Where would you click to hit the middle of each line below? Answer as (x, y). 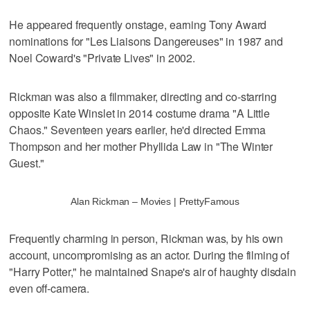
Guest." (27, 163)
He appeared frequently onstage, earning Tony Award (138, 24)
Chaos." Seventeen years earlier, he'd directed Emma (138, 129)
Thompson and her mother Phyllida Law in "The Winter (141, 146)
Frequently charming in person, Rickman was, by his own (146, 238)
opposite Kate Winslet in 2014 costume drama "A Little (139, 113)
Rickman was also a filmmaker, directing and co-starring (143, 96)
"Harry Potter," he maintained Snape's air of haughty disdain (153, 271)
